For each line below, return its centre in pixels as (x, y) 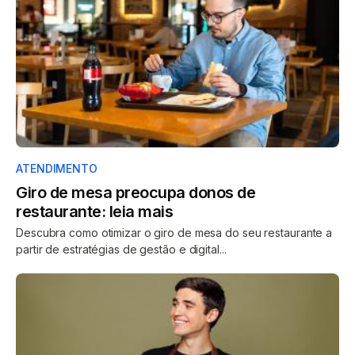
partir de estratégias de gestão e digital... (121, 249)
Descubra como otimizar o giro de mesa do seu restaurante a (174, 232)
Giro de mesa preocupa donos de (136, 192)
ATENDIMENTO (57, 168)
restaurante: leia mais (94, 211)
